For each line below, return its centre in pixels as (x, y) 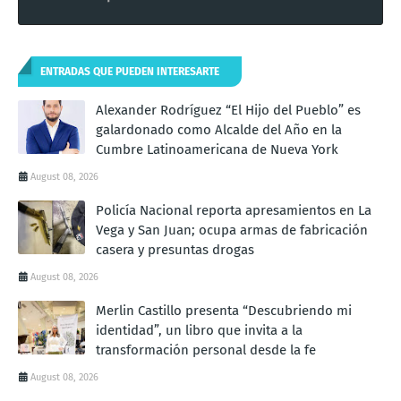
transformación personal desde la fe (206, 350)
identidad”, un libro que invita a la (199, 330)
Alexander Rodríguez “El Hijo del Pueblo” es (228, 110)
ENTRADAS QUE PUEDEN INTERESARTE (130, 71)
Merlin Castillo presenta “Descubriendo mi (224, 310)
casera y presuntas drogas (175, 249)
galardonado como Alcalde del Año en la (219, 129)
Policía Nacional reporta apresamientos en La (234, 210)
